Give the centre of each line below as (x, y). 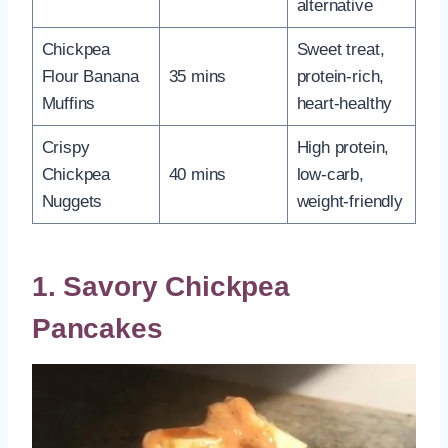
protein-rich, (340, 76)
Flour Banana (90, 76)
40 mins (197, 174)
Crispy (65, 147)
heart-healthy (344, 103)
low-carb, (330, 174)
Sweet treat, (340, 49)
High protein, (343, 147)
